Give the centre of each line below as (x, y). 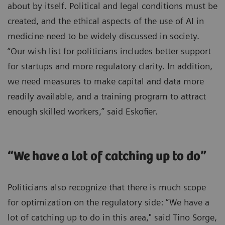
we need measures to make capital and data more (106, 81)
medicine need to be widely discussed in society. (103, 36)
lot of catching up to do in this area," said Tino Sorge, (112, 217)
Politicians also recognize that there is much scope (107, 187)
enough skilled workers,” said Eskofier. (83, 111)
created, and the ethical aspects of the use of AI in (106, 21)
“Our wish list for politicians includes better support (109, 51)
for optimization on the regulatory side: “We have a (108, 202)
